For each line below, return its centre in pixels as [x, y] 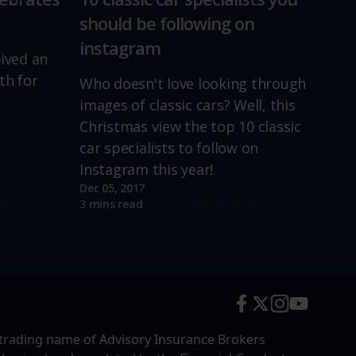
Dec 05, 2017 [112, 188]
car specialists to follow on [169, 148]
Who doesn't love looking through [193, 83]
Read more [226, 203]
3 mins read [111, 204]
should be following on [167, 23]
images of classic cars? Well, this [188, 105]
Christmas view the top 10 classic [190, 126]
